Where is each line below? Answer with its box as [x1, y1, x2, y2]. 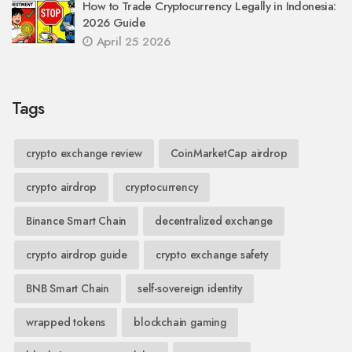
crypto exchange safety [156, 246, 269, 262]
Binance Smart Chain [26, 212, 127, 229]
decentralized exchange [155, 212, 273, 229]
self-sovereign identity [137, 280, 243, 296]
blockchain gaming [134, 313, 226, 330]
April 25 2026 [92, 32, 171, 50]
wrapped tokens [26, 313, 106, 330]
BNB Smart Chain [26, 280, 109, 296]
